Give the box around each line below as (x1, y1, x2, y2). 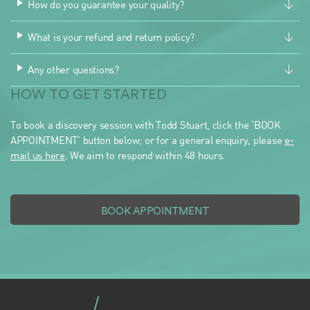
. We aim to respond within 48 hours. (64, 148, 226, 161)
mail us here (10, 148, 65, 161)
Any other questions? (28, 62, 119, 75)
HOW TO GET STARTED (10, 87, 167, 102)
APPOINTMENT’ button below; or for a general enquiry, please (10, 133, 285, 146)
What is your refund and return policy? (28, 30, 195, 43)
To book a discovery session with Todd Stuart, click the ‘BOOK (10, 118, 281, 131)
